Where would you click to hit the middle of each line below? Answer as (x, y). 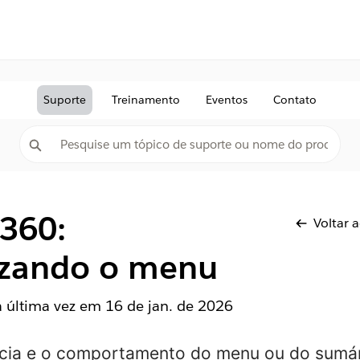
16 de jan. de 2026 (169, 306)
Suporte (65, 100)
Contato (295, 100)
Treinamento (146, 100)
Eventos (227, 100)
